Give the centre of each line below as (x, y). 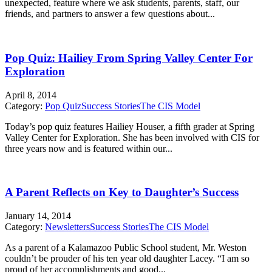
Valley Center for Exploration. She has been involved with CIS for (132, 137)
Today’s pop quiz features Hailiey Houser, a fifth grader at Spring (130, 126)
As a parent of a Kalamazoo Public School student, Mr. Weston (126, 248)
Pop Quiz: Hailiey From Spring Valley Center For (129, 58)
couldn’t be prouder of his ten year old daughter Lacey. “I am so (127, 259)
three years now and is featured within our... (89, 148)
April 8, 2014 (31, 95)
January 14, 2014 (38, 216)
